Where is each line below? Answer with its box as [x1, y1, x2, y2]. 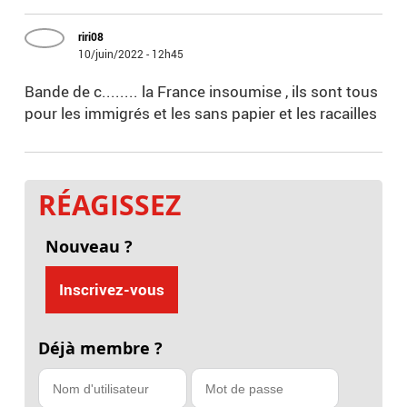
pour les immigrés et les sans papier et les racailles [25, 103, 382, 124]
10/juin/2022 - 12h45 [78, 46, 184, 62]
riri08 [78, 29, 104, 45]
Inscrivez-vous [58, 279, 164, 301]
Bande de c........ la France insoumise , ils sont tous [25, 81, 379, 103]
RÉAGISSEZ [38, 186, 182, 224]
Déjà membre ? [38, 337, 164, 361]
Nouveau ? [45, 235, 133, 259]
